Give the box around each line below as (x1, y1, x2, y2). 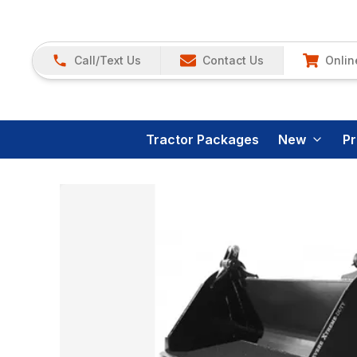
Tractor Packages (145, 131, 259, 147)
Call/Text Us (74, 53, 141, 67)
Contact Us (202, 53, 264, 67)
